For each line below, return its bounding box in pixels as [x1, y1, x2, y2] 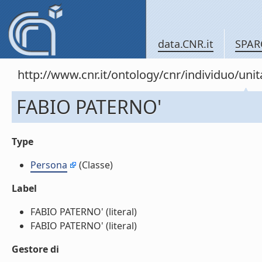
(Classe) [77, 158, 113, 171]
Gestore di [12, 243, 59, 256]
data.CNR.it [158, 37, 213, 51]
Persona [30, 158, 67, 171]
